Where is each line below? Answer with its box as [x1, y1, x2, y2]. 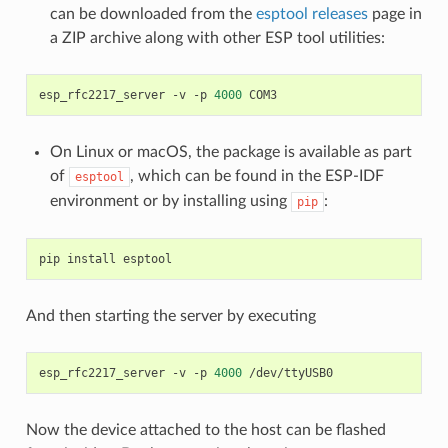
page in [367, 5, 422, 22]
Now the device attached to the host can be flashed [25, 421, 386, 438]
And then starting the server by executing [25, 307, 316, 324]
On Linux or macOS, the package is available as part [49, 143, 412, 160]
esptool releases [255, 5, 368, 22]
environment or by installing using [49, 192, 291, 209]
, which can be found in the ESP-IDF [129, 167, 384, 184]
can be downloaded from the [49, 5, 256, 22]
